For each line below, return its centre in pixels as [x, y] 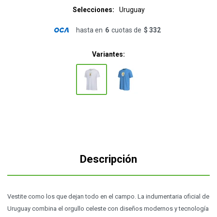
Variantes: [108, 54]
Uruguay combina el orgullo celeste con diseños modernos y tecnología [108, 209]
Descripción [108, 159]
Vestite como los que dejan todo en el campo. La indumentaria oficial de [108, 196]
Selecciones [92, 10]
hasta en [89, 30]
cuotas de [126, 30]
